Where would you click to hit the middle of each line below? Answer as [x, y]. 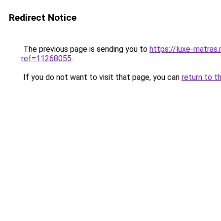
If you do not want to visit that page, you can [101, 77]
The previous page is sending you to [85, 49]
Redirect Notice [43, 18]
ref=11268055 [46, 58]
